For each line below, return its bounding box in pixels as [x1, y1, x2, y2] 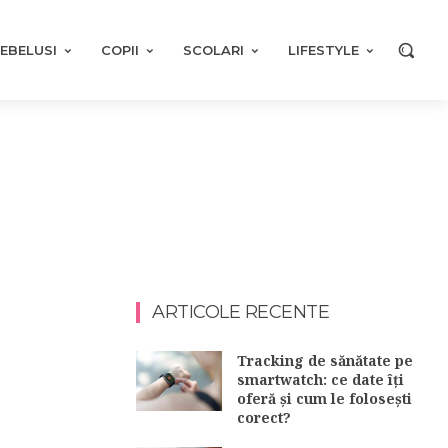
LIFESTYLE [287, 42, 359, 58]
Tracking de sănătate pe [237, 351, 414, 370]
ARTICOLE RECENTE [152, 301, 329, 323]
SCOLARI [182, 42, 244, 58]
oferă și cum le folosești [237, 389, 413, 408]
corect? [237, 408, 292, 427]
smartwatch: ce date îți [237, 370, 405, 389]
